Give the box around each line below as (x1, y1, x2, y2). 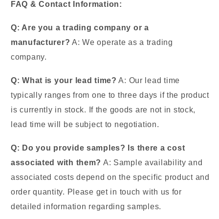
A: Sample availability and (101, 158, 203, 167)
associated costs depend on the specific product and (11, 173, 210, 182)
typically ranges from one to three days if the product (11, 91, 209, 100)
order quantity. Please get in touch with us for (11, 188, 182, 197)
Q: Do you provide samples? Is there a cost (11, 144, 185, 153)
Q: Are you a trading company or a (11, 23, 149, 32)
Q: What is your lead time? (11, 76, 117, 85)
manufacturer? (11, 38, 70, 47)
